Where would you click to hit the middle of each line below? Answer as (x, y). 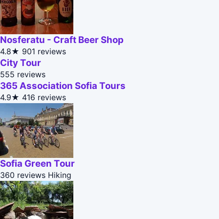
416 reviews (44, 98)
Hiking (60, 175)
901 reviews (44, 52)
